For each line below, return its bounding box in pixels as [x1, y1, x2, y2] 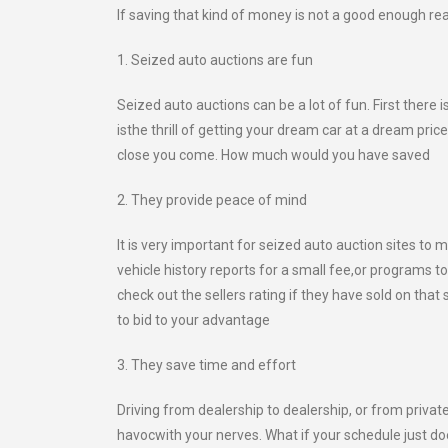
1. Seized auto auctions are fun [117, 52, 313, 68]
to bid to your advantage [117, 312, 270, 328]
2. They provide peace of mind [117, 192, 307, 208]
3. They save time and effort [117, 357, 296, 373]
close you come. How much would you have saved [117, 147, 430, 163]
